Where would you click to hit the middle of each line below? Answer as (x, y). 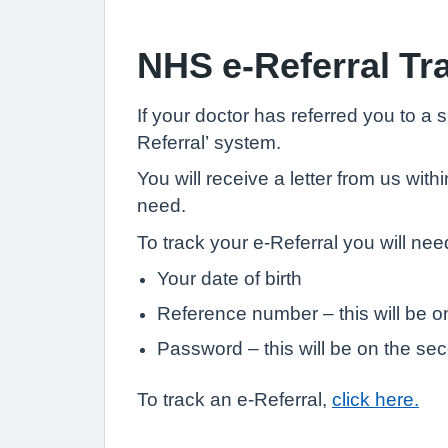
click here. (375, 400)
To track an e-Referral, (234, 400)
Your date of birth (229, 279)
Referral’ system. (209, 142)
